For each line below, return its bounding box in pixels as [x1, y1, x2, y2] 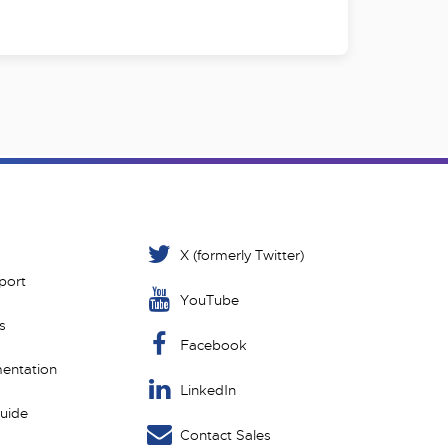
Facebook [180, 335, 248, 354]
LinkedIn [180, 380, 237, 399]
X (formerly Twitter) [180, 245, 305, 264]
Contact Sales [180, 425, 272, 444]
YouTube [180, 290, 240, 309]
